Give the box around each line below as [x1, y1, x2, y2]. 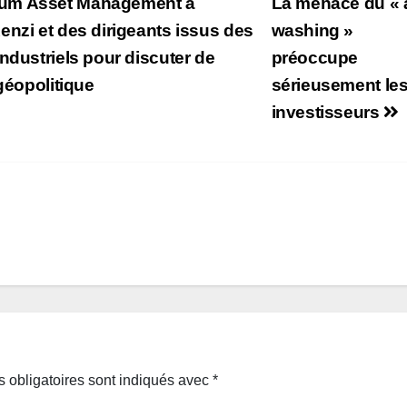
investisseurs [271, 102, 384, 122]
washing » [271, 20, 354, 40]
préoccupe [271, 47, 359, 67]
